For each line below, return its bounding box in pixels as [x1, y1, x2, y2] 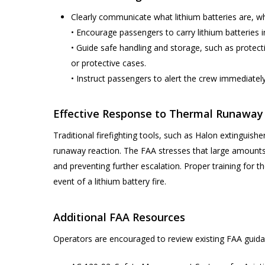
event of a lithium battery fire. [53, 176, 166, 187]
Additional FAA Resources [53, 210, 185, 224]
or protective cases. [71, 57, 146, 69]
